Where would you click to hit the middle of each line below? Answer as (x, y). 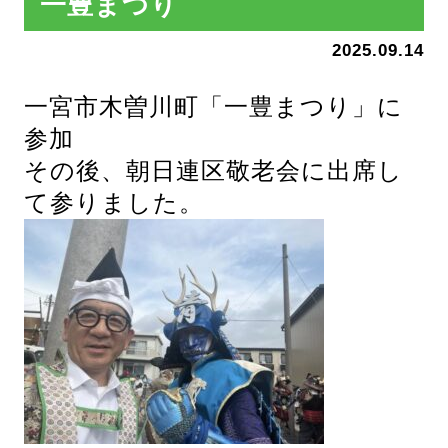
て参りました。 (113, 202)
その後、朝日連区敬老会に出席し (213, 170)
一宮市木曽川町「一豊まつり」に (213, 106)
